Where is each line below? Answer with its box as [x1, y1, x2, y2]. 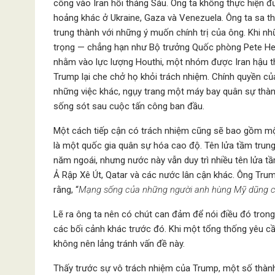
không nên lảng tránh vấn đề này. [53, 238, 185, 249]
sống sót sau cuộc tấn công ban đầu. [53, 101, 204, 112]
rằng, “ [53, 184, 79, 195]
